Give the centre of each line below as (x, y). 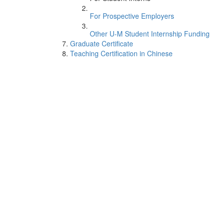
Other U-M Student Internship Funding (150, 34)
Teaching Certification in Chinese (121, 53)
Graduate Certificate (102, 43)
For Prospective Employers (132, 16)
